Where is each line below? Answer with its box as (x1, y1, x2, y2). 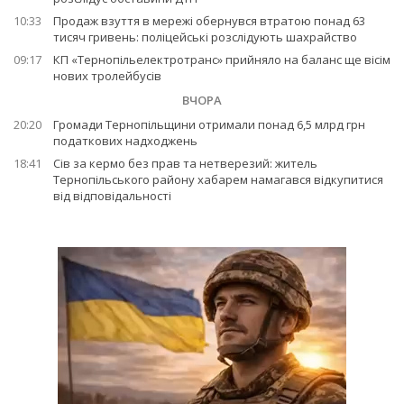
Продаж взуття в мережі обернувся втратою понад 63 (53, 13, 365, 30)
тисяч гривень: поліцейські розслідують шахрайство (53, 29, 357, 46)
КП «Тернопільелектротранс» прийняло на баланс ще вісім (53, 51, 390, 69)
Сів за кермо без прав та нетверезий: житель (53, 155, 317, 172)
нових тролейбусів (53, 68, 161, 85)
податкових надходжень (53, 133, 197, 150)
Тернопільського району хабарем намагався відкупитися (53, 171, 383, 188)
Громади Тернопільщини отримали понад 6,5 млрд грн (53, 116, 365, 133)
